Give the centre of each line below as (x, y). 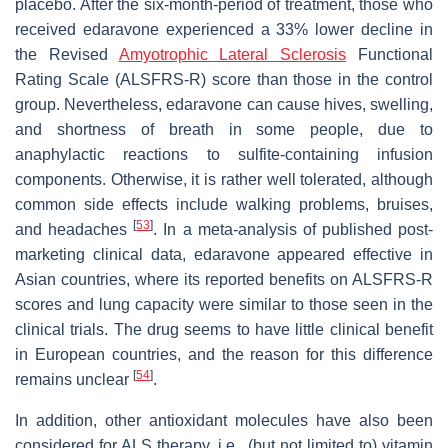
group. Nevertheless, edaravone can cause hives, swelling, (224, 104)
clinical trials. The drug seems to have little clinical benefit (224, 329)
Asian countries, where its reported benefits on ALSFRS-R (224, 279)
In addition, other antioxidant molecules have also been (224, 420)
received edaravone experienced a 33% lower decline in (224, 29)
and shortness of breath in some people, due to (224, 129)
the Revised (67, 54)
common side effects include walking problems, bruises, (224, 204)
